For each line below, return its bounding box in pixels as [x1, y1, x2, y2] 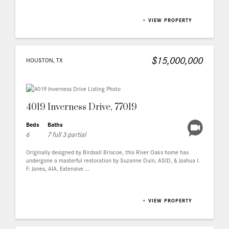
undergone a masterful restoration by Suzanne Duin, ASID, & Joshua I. [26, 155, 200, 165]
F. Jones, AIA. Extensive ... [26, 164, 89, 173]
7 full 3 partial [48, 129, 86, 140]
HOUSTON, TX [26, 55, 63, 65]
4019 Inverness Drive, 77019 [26, 102, 137, 113]
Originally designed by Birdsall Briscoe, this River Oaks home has [26, 147, 189, 157]
